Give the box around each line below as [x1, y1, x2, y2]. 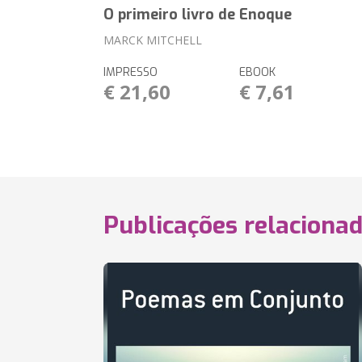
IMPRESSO [103, 65, 158, 80]
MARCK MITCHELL [103, 32, 203, 48]
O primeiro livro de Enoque [103, 5, 293, 24]
